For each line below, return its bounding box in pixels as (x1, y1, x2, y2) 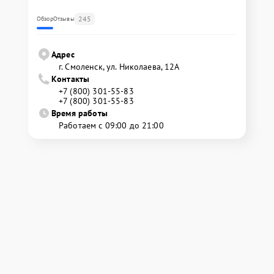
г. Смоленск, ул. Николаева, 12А (59, 61, 180, 72)
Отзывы (53, 14, 75, 23)
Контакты (51, 73, 90, 84)
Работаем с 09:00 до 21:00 (59, 119, 164, 131)
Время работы (51, 107, 108, 119)
